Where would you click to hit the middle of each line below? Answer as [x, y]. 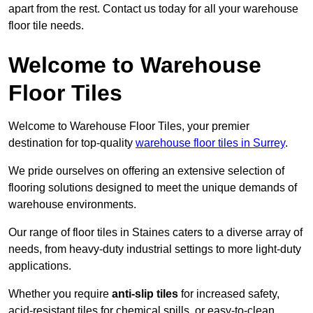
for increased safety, [229, 294]
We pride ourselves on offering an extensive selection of [146, 171]
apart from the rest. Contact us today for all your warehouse [153, 9]
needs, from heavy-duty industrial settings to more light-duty [155, 249]
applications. [40, 266]
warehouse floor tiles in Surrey [210, 143]
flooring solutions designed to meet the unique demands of [153, 188]
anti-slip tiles [145, 294]
